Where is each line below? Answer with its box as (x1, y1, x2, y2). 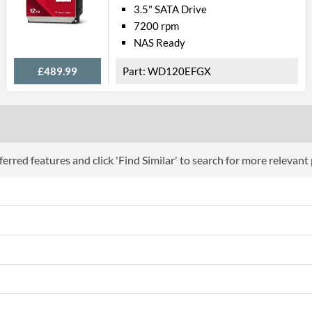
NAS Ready (134, 36, 185, 49)
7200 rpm (134, 19, 179, 32)
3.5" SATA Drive (134, 3, 207, 15)
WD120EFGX (148, 65, 211, 77)
